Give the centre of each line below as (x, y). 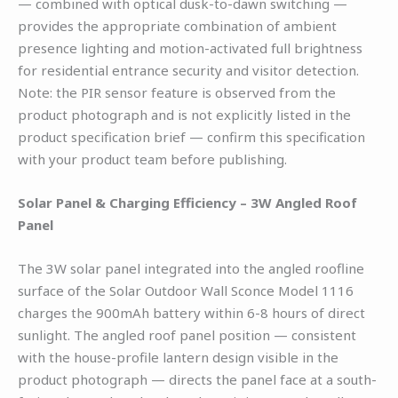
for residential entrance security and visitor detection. (188, 70)
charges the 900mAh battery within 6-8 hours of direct (191, 312)
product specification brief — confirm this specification (191, 136)
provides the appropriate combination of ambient (177, 25)
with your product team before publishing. (152, 159)
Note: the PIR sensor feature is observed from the (177, 92)
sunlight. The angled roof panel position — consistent (187, 334)
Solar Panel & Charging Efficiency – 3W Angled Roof (187, 202)
